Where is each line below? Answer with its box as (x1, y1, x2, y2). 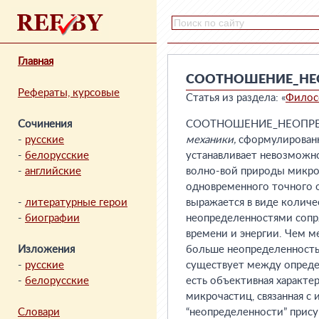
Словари (18, 307, 60, 318)
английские (25, 166, 81, 177)
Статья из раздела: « (186, 93, 286, 103)
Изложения (18, 244, 75, 255)
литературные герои (25, 197, 127, 208)
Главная (18, 56, 53, 67)
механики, (186, 135, 236, 145)
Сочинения (18, 119, 72, 130)
